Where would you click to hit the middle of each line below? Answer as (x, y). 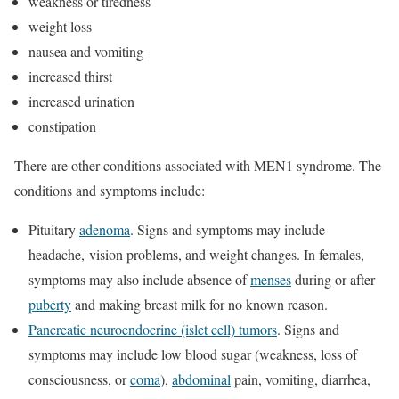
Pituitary (54, 229)
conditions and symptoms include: (112, 190)
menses (271, 279)
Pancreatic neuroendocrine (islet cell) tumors (153, 329)
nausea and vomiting (86, 51)
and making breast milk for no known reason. (199, 304)
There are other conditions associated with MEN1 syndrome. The (198, 165)
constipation (65, 126)
